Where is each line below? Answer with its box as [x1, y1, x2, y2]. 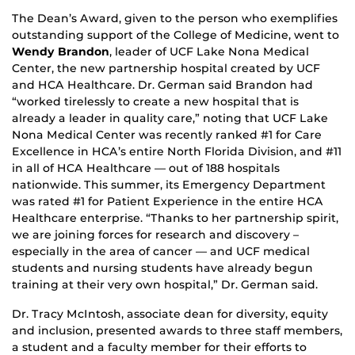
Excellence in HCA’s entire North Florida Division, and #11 [12, 143, 342, 158]
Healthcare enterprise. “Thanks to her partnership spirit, [12, 210, 338, 225]
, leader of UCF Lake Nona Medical [109, 44, 309, 59]
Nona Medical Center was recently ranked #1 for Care [12, 127, 322, 142]
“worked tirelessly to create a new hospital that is [12, 94, 299, 109]
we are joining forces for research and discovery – [12, 227, 299, 242]
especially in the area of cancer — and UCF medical [12, 243, 310, 258]
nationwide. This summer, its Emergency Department [12, 177, 326, 192]
